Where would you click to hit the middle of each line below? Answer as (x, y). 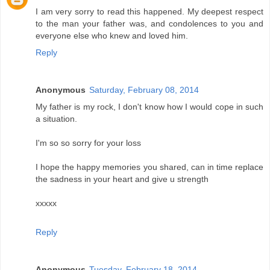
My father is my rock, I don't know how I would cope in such (149, 107)
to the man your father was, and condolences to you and (149, 24)
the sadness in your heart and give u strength (122, 179)
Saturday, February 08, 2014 (144, 90)
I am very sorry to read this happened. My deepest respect (149, 12)
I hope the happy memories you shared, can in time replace (149, 167)
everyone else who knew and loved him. (112, 36)
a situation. (56, 119)
